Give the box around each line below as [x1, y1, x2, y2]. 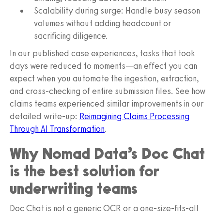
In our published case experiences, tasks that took [10, 47, 195, 59]
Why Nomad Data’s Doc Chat [10, 144, 205, 163]
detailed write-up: [10, 110, 79, 122]
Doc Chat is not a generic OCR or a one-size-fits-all [10, 202, 199, 214]
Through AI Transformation [10, 123, 105, 134]
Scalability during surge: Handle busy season [34, 5, 200, 16]
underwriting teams [10, 179, 138, 198]
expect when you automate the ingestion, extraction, [10, 73, 199, 84]
